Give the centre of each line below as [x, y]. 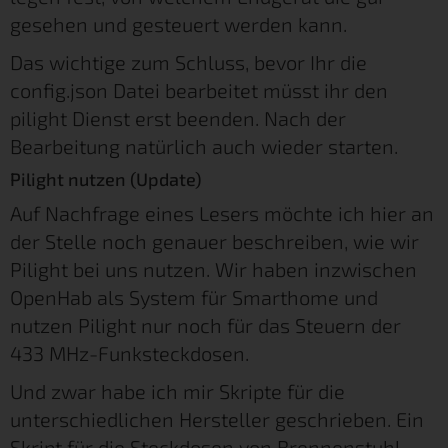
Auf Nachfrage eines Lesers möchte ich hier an [222, 212]
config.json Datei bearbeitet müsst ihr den [199, 89]
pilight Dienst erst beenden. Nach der [178, 117]
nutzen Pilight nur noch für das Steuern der [205, 324]
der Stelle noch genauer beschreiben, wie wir [214, 240]
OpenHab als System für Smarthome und [194, 296]
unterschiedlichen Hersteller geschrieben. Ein [217, 418]
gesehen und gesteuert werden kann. [178, 23]
